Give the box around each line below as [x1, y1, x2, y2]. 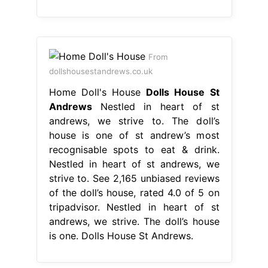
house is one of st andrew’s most [48, 129, 220, 141]
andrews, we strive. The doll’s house [48, 215, 220, 227]
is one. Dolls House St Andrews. [48, 229, 193, 242]
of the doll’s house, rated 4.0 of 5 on [48, 186, 220, 199]
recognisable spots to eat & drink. [48, 143, 220, 156]
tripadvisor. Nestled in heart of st [48, 200, 220, 213]
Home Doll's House [48, 86, 147, 98]
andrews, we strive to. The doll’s [48, 114, 220, 127]
